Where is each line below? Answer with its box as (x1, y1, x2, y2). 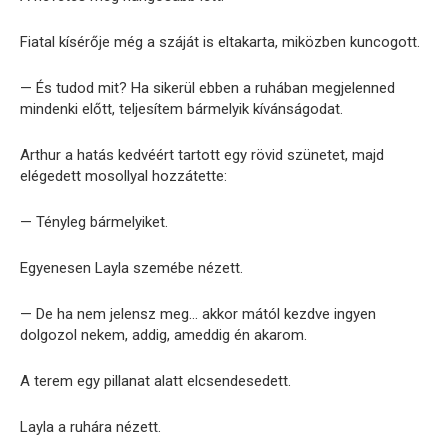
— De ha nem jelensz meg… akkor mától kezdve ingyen (20, 305, 376, 324)
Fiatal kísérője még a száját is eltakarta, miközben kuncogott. (20, 33, 420, 52)
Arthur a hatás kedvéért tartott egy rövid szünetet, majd (20, 146, 384, 165)
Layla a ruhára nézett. (20, 418, 161, 437)
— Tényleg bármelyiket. (20, 213, 168, 232)
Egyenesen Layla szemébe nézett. (20, 259, 243, 278)
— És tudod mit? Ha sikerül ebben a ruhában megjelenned (20, 79, 395, 98)
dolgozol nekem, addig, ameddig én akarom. (20, 326, 307, 345)
